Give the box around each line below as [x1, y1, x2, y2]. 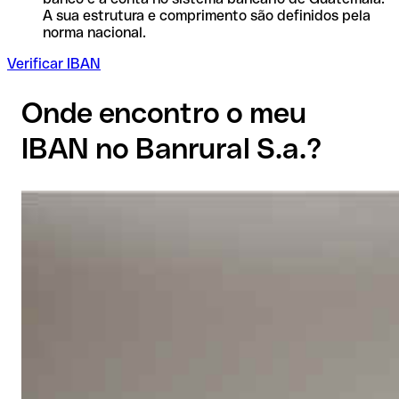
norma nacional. [43, 23, 146, 41]
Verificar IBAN [7, 54, 101, 72]
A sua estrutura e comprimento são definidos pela [43, 6, 370, 24]
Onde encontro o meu [21, 96, 306, 130]
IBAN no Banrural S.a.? [21, 132, 322, 166]
